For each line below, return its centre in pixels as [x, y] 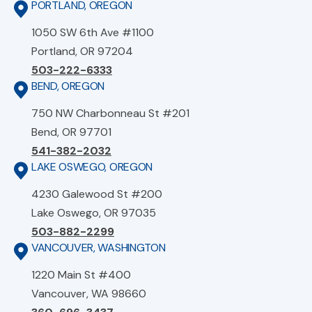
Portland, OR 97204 [82, 52]
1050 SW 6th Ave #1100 [93, 33]
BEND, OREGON [68, 86]
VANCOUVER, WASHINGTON [99, 248]
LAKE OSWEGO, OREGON [92, 167]
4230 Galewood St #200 [97, 194]
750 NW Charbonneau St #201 [110, 114]
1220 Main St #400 [81, 275]
